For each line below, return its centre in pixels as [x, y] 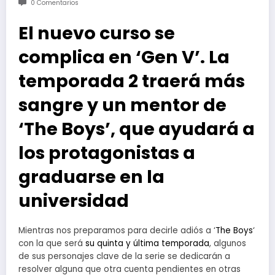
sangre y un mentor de [122, 105]
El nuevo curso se [97, 33]
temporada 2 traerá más [132, 81]
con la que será [52, 244]
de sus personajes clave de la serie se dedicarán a [124, 257]
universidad [74, 201]
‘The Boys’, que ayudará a [137, 129]
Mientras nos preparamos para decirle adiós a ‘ [117, 231]
